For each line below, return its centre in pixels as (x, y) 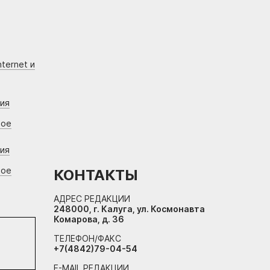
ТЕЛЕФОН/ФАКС (87, 239)
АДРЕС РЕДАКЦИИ (92, 199)
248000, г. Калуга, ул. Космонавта (129, 209)
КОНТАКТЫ (96, 175)
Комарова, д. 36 (89, 219)
